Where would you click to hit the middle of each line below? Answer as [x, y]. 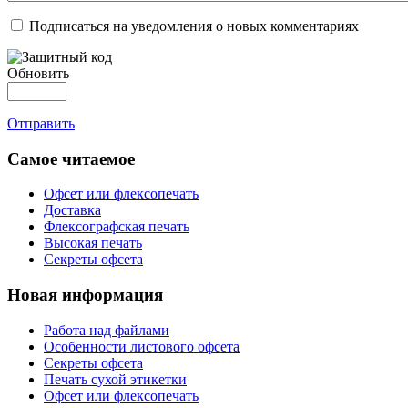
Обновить [38, 73]
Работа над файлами [107, 330]
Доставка [72, 210]
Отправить [41, 123]
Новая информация [85, 295]
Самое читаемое [71, 158]
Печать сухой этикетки [115, 379]
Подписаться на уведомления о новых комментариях [194, 26]
